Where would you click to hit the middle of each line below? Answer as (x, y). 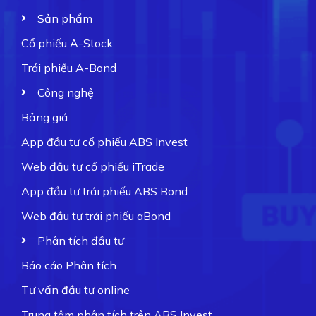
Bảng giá (44, 117)
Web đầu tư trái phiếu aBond (96, 215)
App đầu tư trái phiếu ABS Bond (104, 191)
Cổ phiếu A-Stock (67, 43)
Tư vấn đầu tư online (75, 290)
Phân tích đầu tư (80, 240)
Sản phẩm (65, 18)
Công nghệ (65, 92)
